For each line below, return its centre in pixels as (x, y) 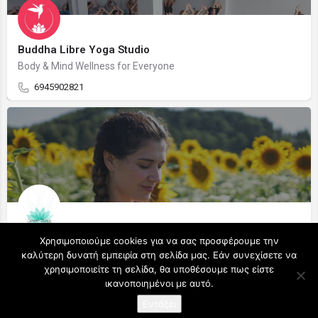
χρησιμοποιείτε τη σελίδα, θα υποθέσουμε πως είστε (159, 269)
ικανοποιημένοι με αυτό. (159, 283)
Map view (160, 292)
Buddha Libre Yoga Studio (84, 50)
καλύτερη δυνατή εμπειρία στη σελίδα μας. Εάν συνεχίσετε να (159, 255)
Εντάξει (159, 304)
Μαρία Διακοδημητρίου (77, 237)
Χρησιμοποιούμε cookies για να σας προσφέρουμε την (159, 241)
